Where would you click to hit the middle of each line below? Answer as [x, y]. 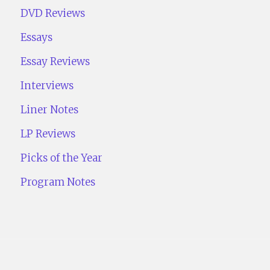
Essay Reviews [55, 62]
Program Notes [58, 182]
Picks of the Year [62, 158]
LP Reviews [48, 134]
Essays [37, 38]
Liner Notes [50, 110]
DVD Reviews [53, 14]
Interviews [47, 86]
